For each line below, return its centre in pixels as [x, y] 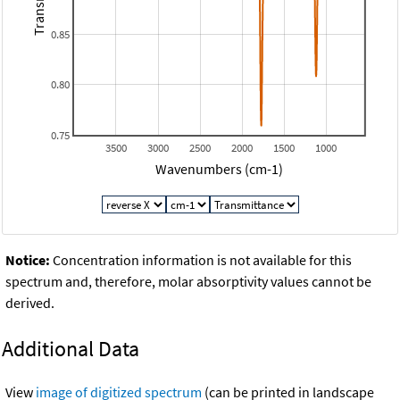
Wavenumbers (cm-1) [219, 168]
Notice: [28, 260]
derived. [30, 303]
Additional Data [71, 349]
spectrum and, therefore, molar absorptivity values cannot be [188, 282]
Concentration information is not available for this [201, 260]
